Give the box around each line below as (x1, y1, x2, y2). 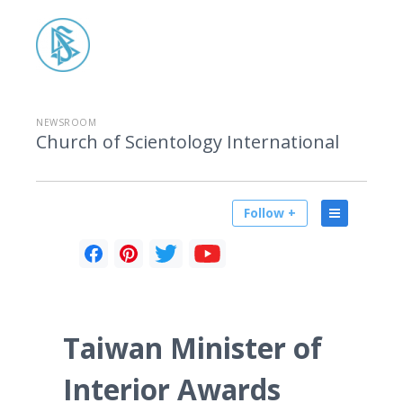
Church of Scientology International (36, 130, 339, 154)
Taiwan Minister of (63, 328, 322, 367)
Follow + (244, 204, 296, 221)
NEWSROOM (36, 116, 96, 129)
